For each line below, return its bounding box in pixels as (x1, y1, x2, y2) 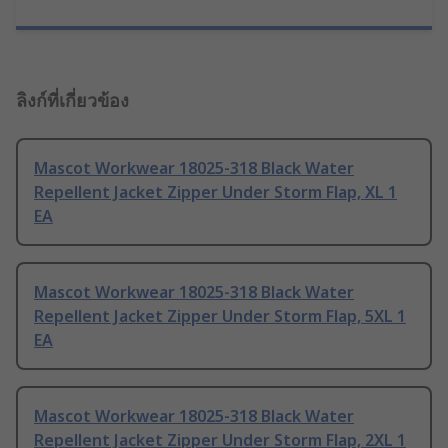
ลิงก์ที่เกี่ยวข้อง (16, 88, 129, 113)
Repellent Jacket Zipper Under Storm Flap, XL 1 (34, 181, 397, 204)
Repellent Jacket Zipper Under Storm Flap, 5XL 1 (34, 305, 406, 328)
